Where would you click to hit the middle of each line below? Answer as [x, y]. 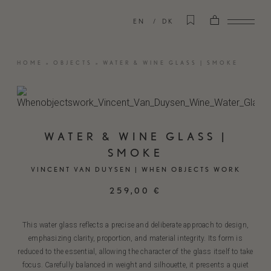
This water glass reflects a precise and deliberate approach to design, [135, 225]
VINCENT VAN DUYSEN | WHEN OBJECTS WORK [135, 169]
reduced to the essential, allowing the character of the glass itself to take [135, 252]
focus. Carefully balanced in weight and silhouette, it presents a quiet [135, 265]
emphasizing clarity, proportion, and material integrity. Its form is [135, 238]
